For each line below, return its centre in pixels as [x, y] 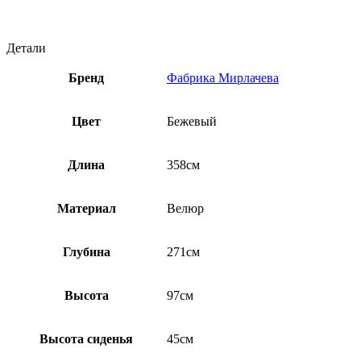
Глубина [86, 252]
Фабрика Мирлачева [223, 78]
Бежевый [192, 122]
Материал [86, 209]
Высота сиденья [86, 339]
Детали [26, 48]
